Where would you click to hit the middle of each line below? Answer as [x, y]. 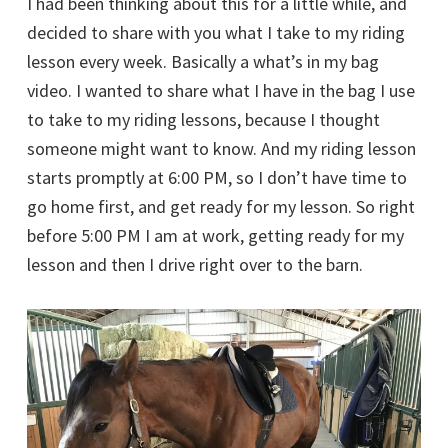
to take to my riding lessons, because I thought [203, 119]
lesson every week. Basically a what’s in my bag [203, 61]
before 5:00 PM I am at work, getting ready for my [215, 235]
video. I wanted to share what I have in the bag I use [221, 90]
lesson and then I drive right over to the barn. [195, 264]
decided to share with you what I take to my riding [216, 32]
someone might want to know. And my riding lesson [221, 148]
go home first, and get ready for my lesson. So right [221, 206]
